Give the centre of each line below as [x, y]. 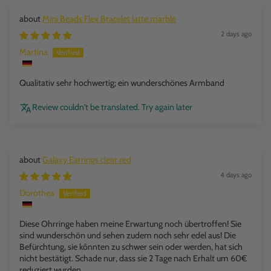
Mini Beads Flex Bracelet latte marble [109, 19]
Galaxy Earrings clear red [87, 160]
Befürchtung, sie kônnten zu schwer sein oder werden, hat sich [131, 247]
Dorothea [37, 193]
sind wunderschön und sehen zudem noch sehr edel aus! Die [128, 236]
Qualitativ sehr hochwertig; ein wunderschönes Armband [122, 83]
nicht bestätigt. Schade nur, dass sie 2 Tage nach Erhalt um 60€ [133, 259]
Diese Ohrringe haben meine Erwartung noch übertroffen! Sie [130, 224]
